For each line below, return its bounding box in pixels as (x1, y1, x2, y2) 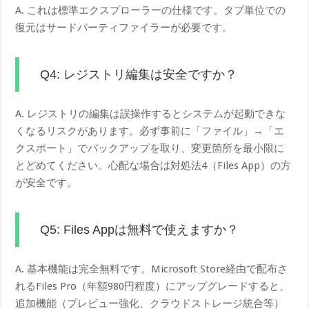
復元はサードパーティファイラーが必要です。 (15, 21, 233, 34)
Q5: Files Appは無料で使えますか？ (40, 223, 239, 237)
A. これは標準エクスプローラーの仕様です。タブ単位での (15, 4, 286, 17)
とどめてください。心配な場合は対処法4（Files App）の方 (15, 159, 292, 172)
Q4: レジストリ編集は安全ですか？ (40, 68, 238, 82)
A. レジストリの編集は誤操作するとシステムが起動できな (15, 108, 286, 121)
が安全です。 (15, 177, 78, 190)
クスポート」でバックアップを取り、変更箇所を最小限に (15, 142, 285, 155)
